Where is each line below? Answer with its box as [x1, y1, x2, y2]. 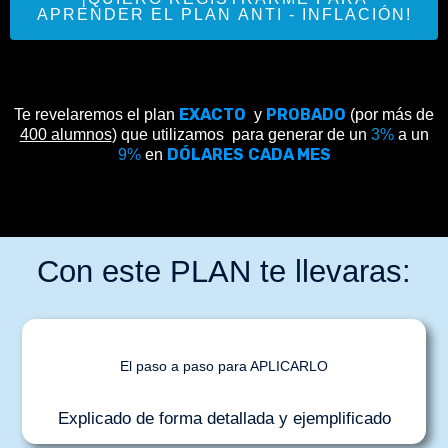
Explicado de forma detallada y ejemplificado [57, 409, 391, 428]
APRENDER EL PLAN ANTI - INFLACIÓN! [36, 6, 412, 23]
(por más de [346, 106, 434, 123]
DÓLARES [166, 145, 244, 164]
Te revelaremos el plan [14, 106, 179, 123]
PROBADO [266, 105, 346, 124]
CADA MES [247, 145, 331, 164]
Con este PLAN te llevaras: [37, 254, 411, 289]
